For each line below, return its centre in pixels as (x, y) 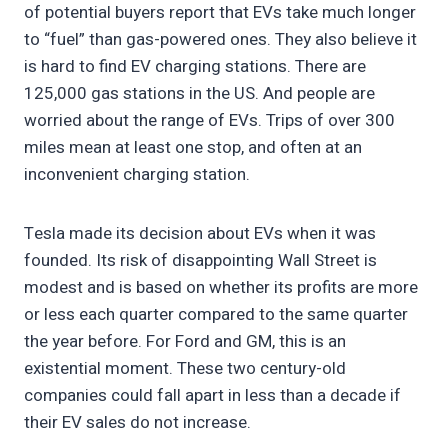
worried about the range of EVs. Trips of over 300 (209, 120)
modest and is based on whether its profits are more (221, 287)
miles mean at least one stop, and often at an (193, 147)
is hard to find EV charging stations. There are (195, 66)
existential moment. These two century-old (185, 368)
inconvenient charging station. (137, 174)
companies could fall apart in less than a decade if (212, 395)
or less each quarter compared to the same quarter (216, 314)
